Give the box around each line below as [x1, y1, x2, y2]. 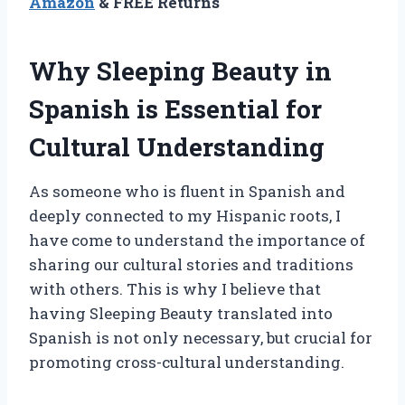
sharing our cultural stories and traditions [29, 253, 353, 275]
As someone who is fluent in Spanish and [29, 180, 345, 202]
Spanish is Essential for [29, 91, 322, 126]
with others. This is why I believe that [29, 278, 321, 299]
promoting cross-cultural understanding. [29, 351, 344, 372]
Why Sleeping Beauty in [29, 53, 332, 88]
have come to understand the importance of [29, 229, 365, 250]
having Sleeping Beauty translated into [29, 302, 333, 324]
